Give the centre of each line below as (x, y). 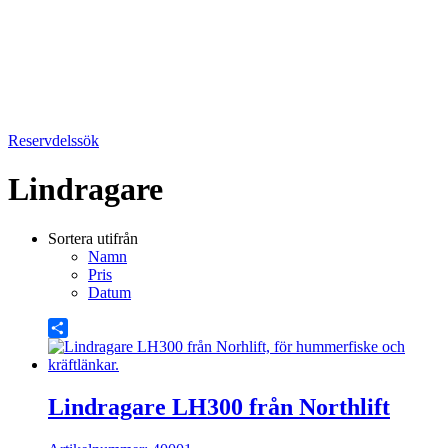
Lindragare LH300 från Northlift (219, 406)
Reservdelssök (53, 140)
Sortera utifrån (93, 238)
